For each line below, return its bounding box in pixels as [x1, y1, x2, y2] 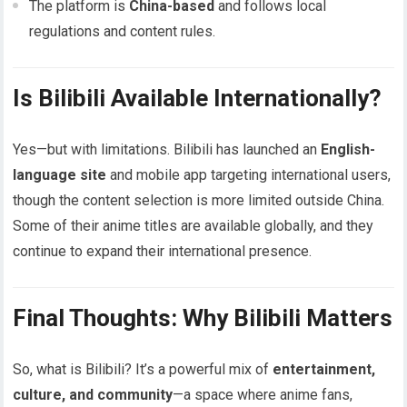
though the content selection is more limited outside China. [13, 192, 385, 210]
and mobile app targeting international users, [106, 166, 392, 184]
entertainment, [273, 361, 376, 379]
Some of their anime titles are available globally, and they [13, 217, 374, 235]
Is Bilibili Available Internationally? [13, 84, 382, 113]
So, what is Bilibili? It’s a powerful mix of [13, 361, 273, 379]
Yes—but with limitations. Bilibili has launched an [13, 141, 322, 159]
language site [13, 166, 107, 184]
